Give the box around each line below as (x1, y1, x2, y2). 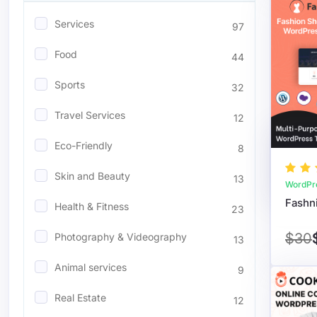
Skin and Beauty (54, 170, 130, 182)
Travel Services (54, 109, 125, 121)
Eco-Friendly (54, 139, 113, 151)
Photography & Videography (54, 231, 187, 243)
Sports (54, 79, 85, 91)
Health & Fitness (54, 200, 129, 212)
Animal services (54, 261, 127, 273)
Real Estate (54, 292, 106, 304)
